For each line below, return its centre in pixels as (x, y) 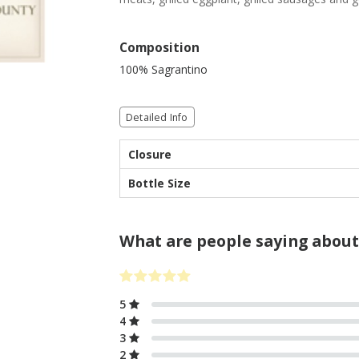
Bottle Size (159, 183)
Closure (150, 154)
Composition (159, 48)
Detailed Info (157, 117)
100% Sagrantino (163, 69)
